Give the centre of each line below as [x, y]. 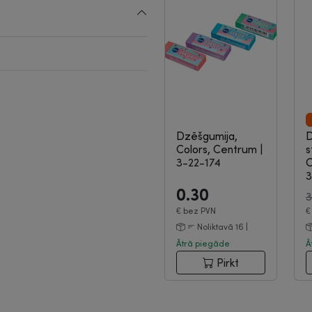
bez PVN [200, 211]
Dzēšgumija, [207, 136]
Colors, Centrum [218, 149]
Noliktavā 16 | [221, 227]
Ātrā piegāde [203, 243]
